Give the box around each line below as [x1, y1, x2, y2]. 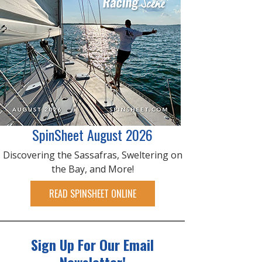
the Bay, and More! [51, 163, 134, 175]
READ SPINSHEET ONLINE [49, 187, 136, 201]
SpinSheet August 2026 [32, 124, 153, 145]
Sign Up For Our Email [31, 234, 154, 255]
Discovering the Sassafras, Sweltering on [2, 149, 182, 161]
